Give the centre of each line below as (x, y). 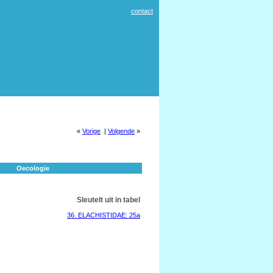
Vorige (91, 131)
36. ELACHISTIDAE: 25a (104, 215)
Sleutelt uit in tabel (108, 200)
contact (142, 11)
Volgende (121, 131)
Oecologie (33, 168)
